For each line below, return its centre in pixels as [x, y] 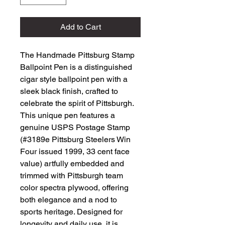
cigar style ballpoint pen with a [74, 79]
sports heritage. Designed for [71, 212]
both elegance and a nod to [69, 200]
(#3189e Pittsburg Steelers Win [75, 139]
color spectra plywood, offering [74, 188]
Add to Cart [80, 27]
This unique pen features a [68, 115]
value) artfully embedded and [72, 163]
